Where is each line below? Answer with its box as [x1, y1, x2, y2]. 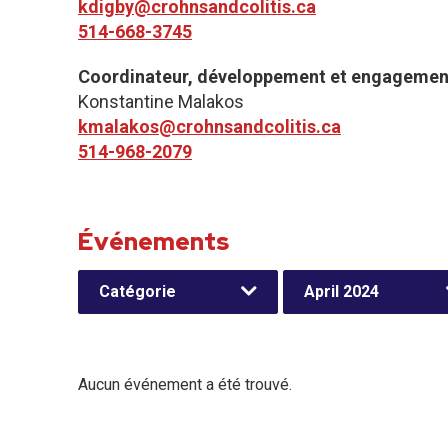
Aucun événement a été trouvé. [78, 375, 292, 394]
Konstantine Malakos [78, 91, 244, 112]
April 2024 [304, 282, 379, 301]
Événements [78, 226, 229, 257]
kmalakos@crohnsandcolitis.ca [78, 116, 341, 137]
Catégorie [99, 282, 176, 301]
